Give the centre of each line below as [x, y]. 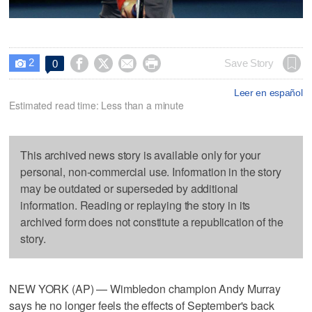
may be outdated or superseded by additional [130, 188]
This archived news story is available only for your [141, 155]
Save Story [249, 63]
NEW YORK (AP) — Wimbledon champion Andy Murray [145, 288]
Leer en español [268, 92]
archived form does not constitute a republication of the [152, 221]
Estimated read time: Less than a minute [96, 105]
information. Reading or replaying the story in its [135, 205]
